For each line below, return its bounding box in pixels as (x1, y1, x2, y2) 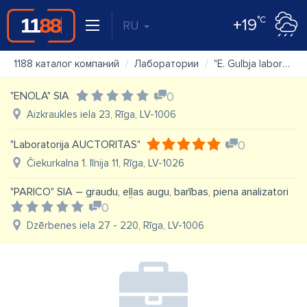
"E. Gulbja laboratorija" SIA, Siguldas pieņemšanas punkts (214, 58, 282, 70)
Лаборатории (134, 58, 199, 70)
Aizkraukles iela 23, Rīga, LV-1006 (27, 108, 176, 121)
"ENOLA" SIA (10, 89, 69, 103)
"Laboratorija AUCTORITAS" (10, 138, 140, 151)
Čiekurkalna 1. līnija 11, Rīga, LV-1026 (27, 157, 184, 169)
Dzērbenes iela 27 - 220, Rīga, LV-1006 (27, 219, 204, 232)
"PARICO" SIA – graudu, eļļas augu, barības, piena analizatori (10, 185, 288, 199)
